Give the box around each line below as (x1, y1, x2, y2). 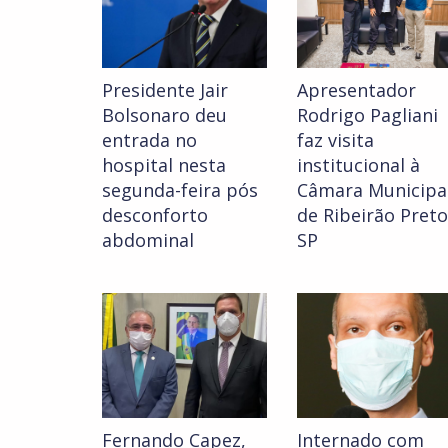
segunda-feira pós (102, 178, 258, 203)
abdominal (102, 228, 194, 253)
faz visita (297, 128, 374, 153)
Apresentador (297, 78, 416, 103)
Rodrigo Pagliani (297, 103, 438, 128)
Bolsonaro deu (102, 103, 227, 128)
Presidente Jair (102, 78, 228, 103)
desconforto (102, 203, 208, 228)
